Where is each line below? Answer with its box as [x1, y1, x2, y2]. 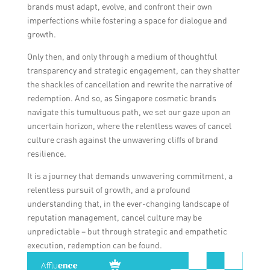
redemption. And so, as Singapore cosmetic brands [27, 92, 216, 103]
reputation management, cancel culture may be [27, 212, 202, 222]
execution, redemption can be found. [27, 239, 162, 250]
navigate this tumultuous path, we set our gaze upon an [27, 106, 231, 117]
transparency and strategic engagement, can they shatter [27, 64, 240, 75]
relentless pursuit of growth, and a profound [27, 184, 190, 195]
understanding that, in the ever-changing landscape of [27, 198, 229, 209]
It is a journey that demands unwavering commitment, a [27, 170, 233, 181]
